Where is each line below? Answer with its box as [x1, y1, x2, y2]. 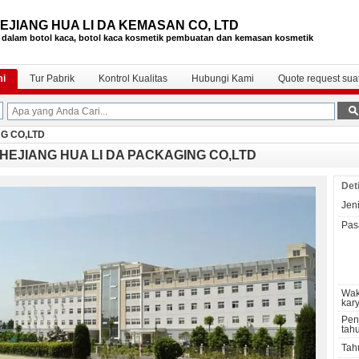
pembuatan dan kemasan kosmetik [166, 33, 313, 42]
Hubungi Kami [192, 73, 254, 84]
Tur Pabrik [30, 73, 75, 84]
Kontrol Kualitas [99, 73, 167, 84]
